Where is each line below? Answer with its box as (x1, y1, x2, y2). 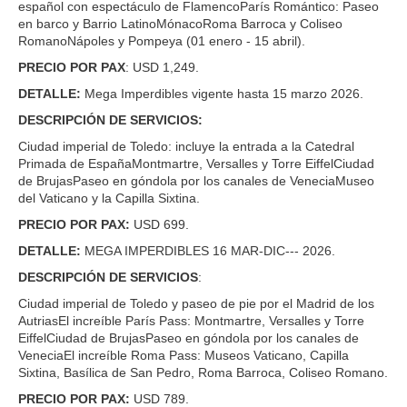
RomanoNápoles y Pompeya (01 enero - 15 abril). (18, 33, 305, 48)
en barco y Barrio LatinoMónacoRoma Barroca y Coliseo (18, 15, 342, 31)
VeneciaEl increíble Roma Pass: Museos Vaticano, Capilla (18, 347, 349, 362)
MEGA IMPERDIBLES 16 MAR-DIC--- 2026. (81, 243, 335, 258)
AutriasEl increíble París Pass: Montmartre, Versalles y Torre (18, 313, 364, 328)
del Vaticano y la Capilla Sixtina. (18, 190, 200, 205)
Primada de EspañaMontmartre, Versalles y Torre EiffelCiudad (18, 155, 374, 171)
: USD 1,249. (125, 59, 199, 74)
